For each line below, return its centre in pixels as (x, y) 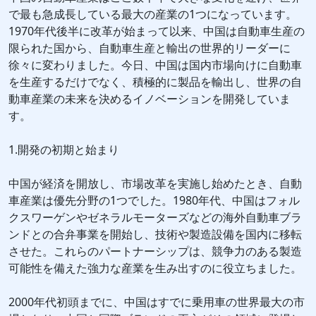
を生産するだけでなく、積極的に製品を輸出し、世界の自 (155, 82)
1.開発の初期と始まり (64, 150)
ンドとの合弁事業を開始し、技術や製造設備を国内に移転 (155, 235)
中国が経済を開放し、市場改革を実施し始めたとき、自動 (155, 184)
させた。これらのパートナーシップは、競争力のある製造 (155, 251)
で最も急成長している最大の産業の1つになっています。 (153, 14)
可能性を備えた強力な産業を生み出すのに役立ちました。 (155, 268)
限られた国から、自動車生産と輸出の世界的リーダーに (150, 48)
